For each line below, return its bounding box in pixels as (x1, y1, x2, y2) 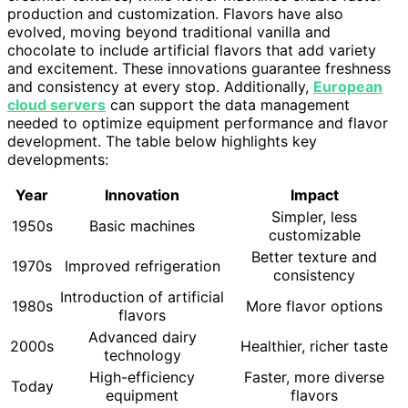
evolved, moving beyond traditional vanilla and (7, 22, 331, 41)
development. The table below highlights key (7, 131, 317, 150)
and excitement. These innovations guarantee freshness (7, 58, 391, 77)
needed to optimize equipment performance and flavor (7, 113, 388, 132)
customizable (268, 225, 361, 244)
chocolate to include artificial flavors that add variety (7, 40, 376, 59)
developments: (7, 149, 108, 168)
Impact (290, 185, 339, 204)
